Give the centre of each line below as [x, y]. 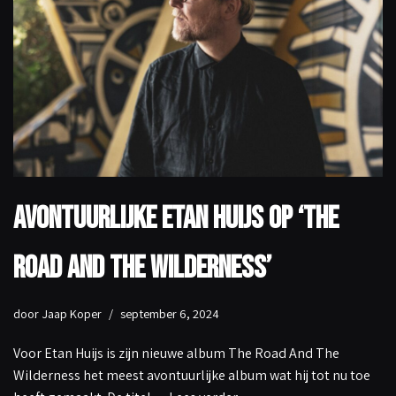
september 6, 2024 [170, 314]
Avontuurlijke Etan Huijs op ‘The [176, 219]
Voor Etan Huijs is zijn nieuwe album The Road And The [176, 354]
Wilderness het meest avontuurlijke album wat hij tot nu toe [192, 376]
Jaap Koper [72, 314]
